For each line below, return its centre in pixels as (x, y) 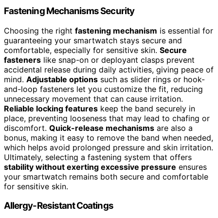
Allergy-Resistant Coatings (59, 206)
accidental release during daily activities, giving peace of (109, 69)
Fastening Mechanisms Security (69, 11)
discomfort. (27, 128)
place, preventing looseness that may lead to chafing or (107, 118)
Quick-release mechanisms (102, 128)
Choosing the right (39, 30)
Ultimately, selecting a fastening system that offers (98, 157)
